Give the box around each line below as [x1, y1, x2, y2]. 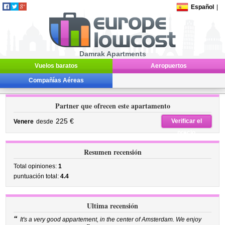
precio [177, 129, 196, 136]
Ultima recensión [87, 200, 138, 211]
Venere [14, 118, 34, 125]
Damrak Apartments [79, 50, 146, 58]
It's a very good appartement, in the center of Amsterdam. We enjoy [20, 216, 202, 223]
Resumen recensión [83, 147, 142, 157]
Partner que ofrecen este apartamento [55, 100, 170, 111]
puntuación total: [14, 173, 61, 180]
